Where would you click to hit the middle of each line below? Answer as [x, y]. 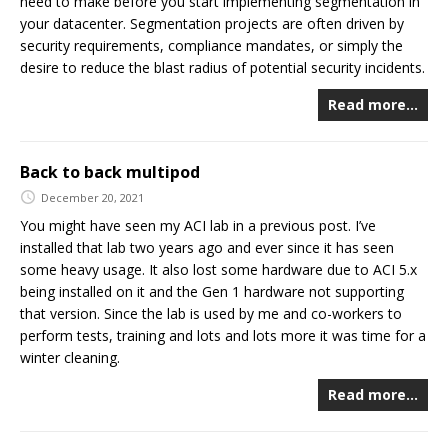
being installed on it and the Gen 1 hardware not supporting [212, 292]
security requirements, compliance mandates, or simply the [211, 45]
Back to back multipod [110, 171]
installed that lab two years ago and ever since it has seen [207, 248]
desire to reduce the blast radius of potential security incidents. [222, 67]
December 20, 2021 [92, 197]
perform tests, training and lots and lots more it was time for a [223, 336]
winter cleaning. [70, 358]
